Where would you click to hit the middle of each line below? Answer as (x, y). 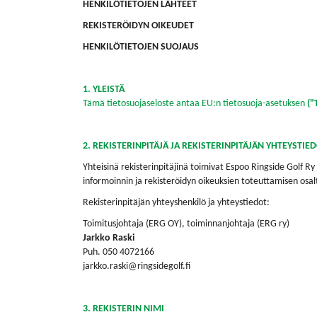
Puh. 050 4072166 (119, 252)
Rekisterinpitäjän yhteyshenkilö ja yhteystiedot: (176, 203)
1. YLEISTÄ (104, 90)
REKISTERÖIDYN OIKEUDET (138, 26)
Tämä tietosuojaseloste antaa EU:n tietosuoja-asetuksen (195, 104)
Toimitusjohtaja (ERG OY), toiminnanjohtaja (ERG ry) (186, 224)
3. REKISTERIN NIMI (123, 309)
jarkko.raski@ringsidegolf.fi (137, 266)
